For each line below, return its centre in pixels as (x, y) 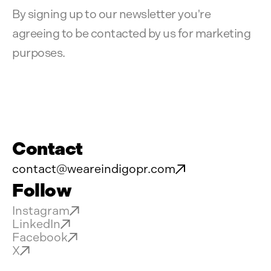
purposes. (39, 53)
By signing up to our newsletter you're (111, 15)
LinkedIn (36, 224)
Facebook (40, 238)
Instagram (41, 211)
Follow (42, 191)
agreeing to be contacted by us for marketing (131, 34)
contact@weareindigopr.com (94, 169)
